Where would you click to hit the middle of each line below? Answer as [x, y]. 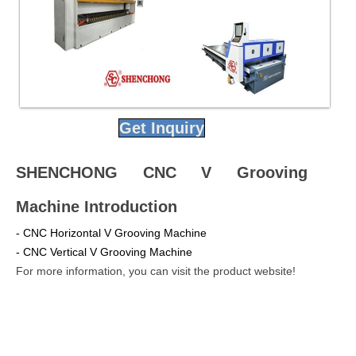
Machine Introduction [97, 206]
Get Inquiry [162, 128]
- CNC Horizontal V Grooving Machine [111, 232]
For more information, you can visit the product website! [156, 271]
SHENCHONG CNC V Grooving [162, 172]
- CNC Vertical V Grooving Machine [104, 252]
